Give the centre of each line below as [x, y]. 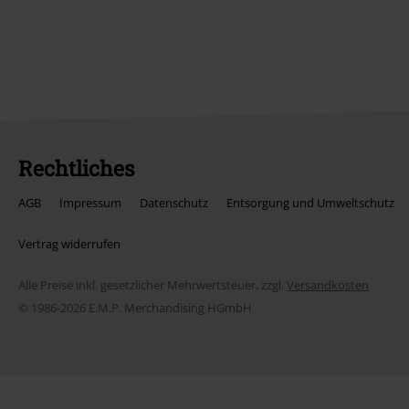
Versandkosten [328, 285]
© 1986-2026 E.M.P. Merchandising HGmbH [135, 308]
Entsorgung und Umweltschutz [310, 203]
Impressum [90, 203]
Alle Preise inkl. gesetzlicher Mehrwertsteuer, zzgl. [152, 285]
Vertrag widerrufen [69, 244]
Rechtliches [76, 168]
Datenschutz [174, 203]
